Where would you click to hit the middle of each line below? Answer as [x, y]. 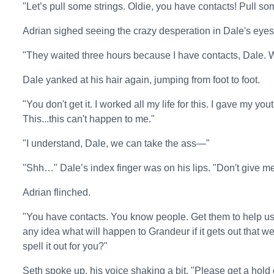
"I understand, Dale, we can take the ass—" [117, 143]
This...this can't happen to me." [89, 119]
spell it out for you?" [65, 246]
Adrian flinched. [57, 192]
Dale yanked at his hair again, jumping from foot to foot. [142, 80]
